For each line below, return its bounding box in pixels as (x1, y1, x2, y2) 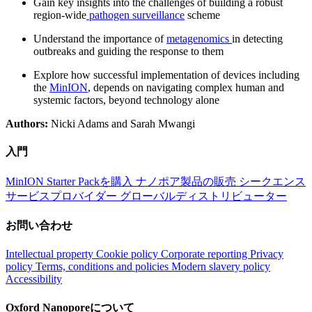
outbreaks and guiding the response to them (33, 45, 224, 58)
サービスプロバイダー (6, 189, 120, 202)
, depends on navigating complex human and (88, 81, 284, 94)
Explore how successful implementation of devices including (33, 69, 299, 81)
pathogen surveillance (86, 9, 185, 22)
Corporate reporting (161, 248, 250, 260)
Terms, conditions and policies (36, 260, 171, 273)
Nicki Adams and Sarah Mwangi (48, 118, 195, 130)
